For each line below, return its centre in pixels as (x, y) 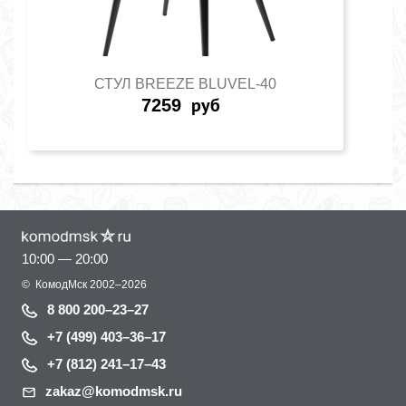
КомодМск (60, 284)
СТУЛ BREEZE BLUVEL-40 (186, 83)
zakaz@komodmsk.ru (114, 391)
